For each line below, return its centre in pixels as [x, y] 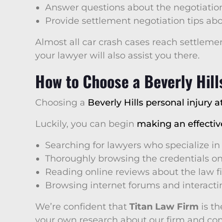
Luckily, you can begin [86, 124]
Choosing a [61, 103]
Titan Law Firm [164, 207]
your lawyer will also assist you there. [117, 55]
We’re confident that [82, 207]
